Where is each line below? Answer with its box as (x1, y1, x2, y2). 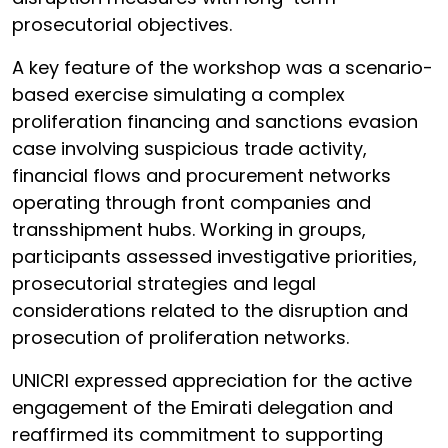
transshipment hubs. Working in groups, (12, 217, 366, 242)
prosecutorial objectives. (12, 12, 232, 37)
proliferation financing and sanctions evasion (12, 109, 418, 134)
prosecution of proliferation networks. (12, 325, 349, 350)
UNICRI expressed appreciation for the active (12, 368, 412, 393)
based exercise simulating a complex (12, 82, 345, 107)
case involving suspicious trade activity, (12, 136, 367, 161)
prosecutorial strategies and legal (12, 271, 316, 296)
